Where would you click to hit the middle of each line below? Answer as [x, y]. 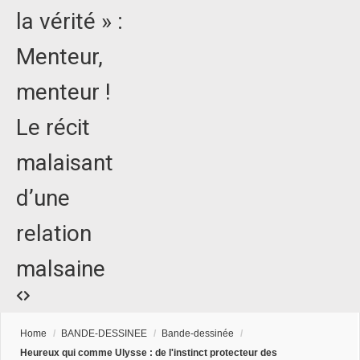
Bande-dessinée [198, 334]
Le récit [53, 128]
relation [54, 234]
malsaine [61, 269]
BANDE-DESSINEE [104, 334]
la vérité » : [70, 22]
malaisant [65, 163]
